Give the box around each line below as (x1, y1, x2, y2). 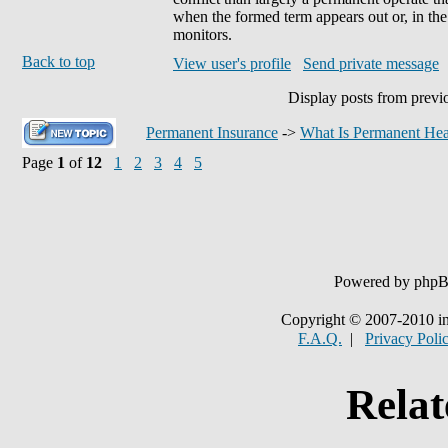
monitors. (173, 26, 232, 43)
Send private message (303, 55, 439, 72)
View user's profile (173, 55, 291, 72)
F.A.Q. (298, 330, 342, 347)
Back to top (22, 53, 95, 70)
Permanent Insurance (146, 124, 278, 141)
